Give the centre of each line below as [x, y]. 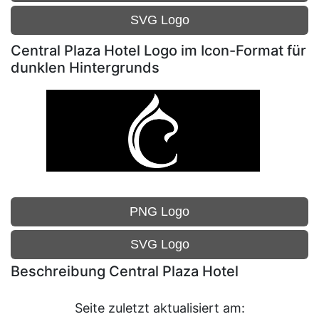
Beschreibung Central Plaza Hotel [125, 271]
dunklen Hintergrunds [85, 68]
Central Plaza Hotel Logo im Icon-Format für [158, 51]
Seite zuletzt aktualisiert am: [159, 308]
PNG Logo [159, 211]
